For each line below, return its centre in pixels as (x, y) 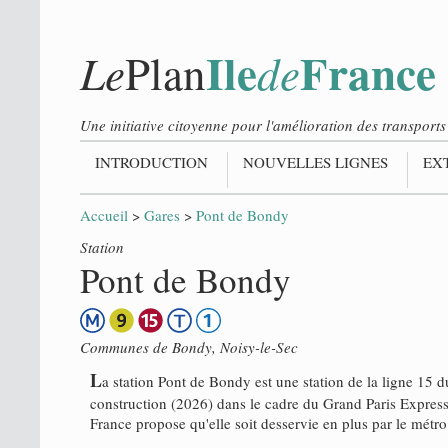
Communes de (126, 347)
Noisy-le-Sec (259, 347)
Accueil (104, 215)
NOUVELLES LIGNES (315, 162)
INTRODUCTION (151, 162)
